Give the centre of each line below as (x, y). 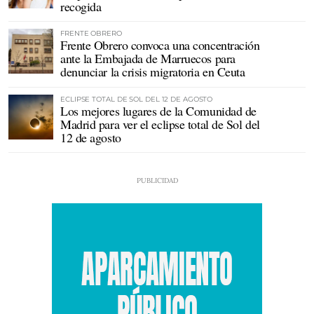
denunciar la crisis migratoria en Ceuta (153, 72)
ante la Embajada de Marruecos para (148, 59)
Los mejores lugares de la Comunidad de (158, 110)
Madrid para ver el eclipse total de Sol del (160, 124)
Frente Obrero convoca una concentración (160, 45)
